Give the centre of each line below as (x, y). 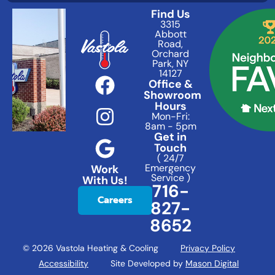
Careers (115, 200)
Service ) (170, 178)
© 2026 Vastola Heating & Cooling (102, 248)
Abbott (170, 34)
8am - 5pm (170, 126)
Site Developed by (137, 264)
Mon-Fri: (170, 117)
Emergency (170, 168)
